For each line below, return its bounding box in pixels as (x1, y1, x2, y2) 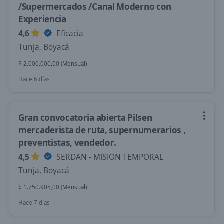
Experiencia (18, 13, 66, 25)
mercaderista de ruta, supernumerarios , (18, 124, 186, 136)
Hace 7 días (18, 198, 50, 207)
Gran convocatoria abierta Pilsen (18, 111, 152, 123)
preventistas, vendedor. (18, 136, 117, 148)
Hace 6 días (18, 75, 50, 83)
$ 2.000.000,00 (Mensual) (18, 59, 87, 68)
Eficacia (54, 28, 83, 39)
